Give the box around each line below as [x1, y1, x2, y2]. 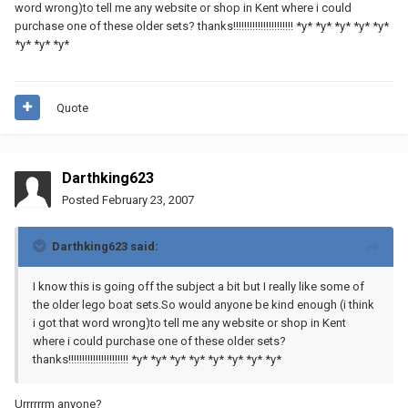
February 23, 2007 [102, 192, 194, 207]
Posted [62, 192, 102, 207]
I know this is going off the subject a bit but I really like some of [33, 279, 364, 293]
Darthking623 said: [52, 239, 158, 253]
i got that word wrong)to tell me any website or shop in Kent [33, 315, 346, 330]
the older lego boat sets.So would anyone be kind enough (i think [33, 297, 374, 311]
